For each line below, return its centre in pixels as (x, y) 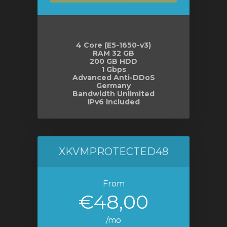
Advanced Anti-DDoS (113, 78)
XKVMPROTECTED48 (113, 152)
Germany (113, 86)
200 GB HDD (113, 61)
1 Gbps (113, 69)
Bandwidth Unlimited (113, 94)
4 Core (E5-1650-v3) (113, 45)
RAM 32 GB (113, 53)
